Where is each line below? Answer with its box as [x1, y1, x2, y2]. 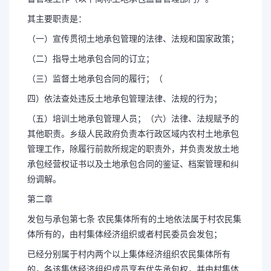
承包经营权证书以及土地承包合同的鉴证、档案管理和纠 [27, 159, 239, 169]
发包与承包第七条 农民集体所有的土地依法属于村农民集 [27, 214, 241, 224]
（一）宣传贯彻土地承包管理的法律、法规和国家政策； [27, 34, 239, 44]
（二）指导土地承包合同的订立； [27, 54, 154, 64]
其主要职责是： [27, 14, 87, 24]
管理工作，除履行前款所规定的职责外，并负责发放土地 [27, 144, 239, 154]
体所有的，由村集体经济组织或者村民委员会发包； [27, 229, 222, 239]
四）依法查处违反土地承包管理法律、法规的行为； [27, 94, 222, 103]
